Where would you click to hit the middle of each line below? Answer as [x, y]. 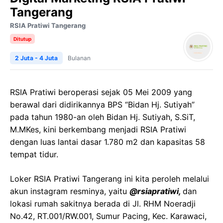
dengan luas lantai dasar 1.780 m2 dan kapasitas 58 [108, 142]
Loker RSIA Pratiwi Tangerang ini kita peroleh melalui [110, 179]
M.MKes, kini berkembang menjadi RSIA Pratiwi [98, 129]
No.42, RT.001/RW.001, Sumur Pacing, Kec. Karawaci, [108, 216]
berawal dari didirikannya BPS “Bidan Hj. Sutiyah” [102, 105]
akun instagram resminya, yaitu [70, 191]
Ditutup [22, 39]
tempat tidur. [34, 154]
